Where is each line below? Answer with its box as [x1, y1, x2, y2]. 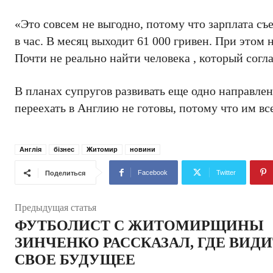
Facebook [138, 169, 168, 176]
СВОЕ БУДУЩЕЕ [15, 252, 135, 268]
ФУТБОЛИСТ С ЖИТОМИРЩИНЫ [15, 218, 264, 233]
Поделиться [45, 169, 85, 177]
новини [130, 146, 155, 153]
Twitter [216, 169, 236, 176]
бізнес [54, 146, 74, 153]
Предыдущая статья [15, 202, 96, 213]
